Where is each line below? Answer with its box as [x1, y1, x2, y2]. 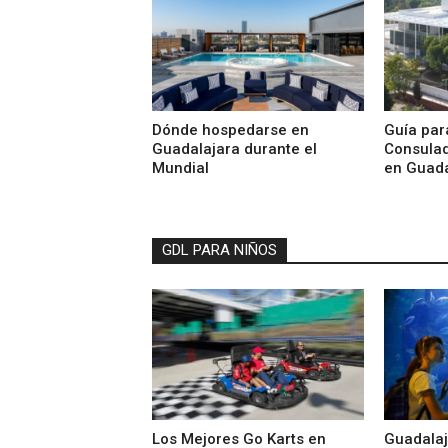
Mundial [152, 159, 209, 178]
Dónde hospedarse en [152, 121, 309, 140]
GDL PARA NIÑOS [162, 241, 277, 260]
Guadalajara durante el [152, 140, 317, 159]
